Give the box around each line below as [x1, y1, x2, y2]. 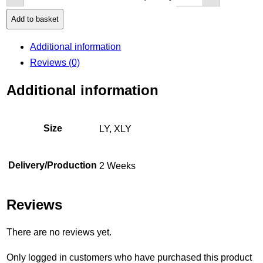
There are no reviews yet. [6, 227, 112, 237]
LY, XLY [99, 123, 132, 134]
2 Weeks [99, 160, 136, 171]
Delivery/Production [8, 160, 97, 170]
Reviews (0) [30, 57, 80, 68]
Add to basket [11, 14, 59, 23]
